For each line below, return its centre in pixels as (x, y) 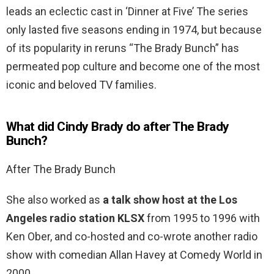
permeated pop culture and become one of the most (133, 67)
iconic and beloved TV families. (81, 85)
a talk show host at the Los (170, 200)
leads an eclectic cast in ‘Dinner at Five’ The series (127, 12)
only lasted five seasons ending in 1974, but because (134, 30)
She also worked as (54, 200)
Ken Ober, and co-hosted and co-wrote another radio (132, 237)
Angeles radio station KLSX (75, 218)
